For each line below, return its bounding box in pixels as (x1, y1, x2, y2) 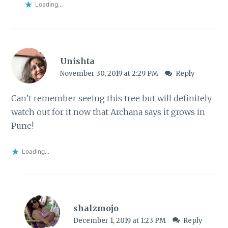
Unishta (60, 56, 95, 66)
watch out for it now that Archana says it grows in (11, 107, 206, 118)
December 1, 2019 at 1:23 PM (73, 216, 167, 225)
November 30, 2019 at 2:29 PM (60, 69, 160, 78)
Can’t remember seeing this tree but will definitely (11, 93, 212, 104)
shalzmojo (73, 203, 119, 213)
